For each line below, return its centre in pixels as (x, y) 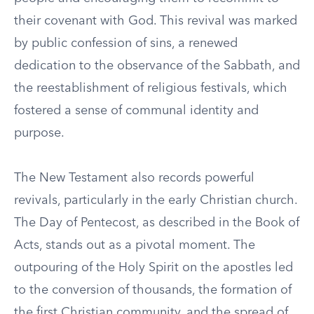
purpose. (39, 133)
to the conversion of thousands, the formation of (153, 290)
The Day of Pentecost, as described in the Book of (157, 223)
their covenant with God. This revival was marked (156, 21)
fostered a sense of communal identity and (136, 111)
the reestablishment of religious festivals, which (151, 88)
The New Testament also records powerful (134, 178)
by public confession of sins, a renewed (126, 43)
